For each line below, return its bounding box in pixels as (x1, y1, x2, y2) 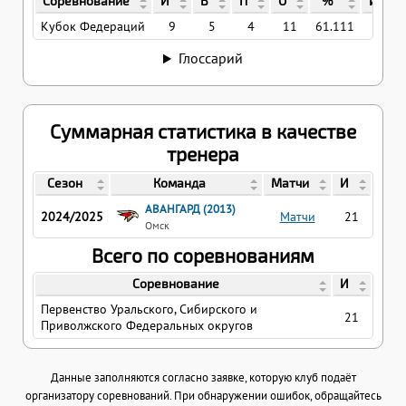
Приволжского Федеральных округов (41, 317, 253, 334)
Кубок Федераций (41, 18, 145, 35)
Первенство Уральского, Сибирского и (41, 301, 257, 318)
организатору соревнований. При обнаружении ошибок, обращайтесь (24, 387, 382, 404)
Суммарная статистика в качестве (50, 120, 356, 143)
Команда (152, 174, 206, 190)
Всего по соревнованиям (92, 243, 314, 266)
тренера (167, 142, 239, 166)
